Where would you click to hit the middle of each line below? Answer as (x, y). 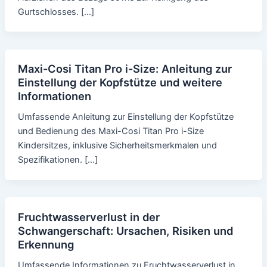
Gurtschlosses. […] (56, 12)
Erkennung (46, 245)
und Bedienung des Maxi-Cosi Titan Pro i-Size (111, 131)
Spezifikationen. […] (58, 160)
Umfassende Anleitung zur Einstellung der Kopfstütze (125, 117)
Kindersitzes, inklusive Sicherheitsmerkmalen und (117, 146)
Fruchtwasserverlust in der (89, 217)
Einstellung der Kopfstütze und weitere (120, 83)
